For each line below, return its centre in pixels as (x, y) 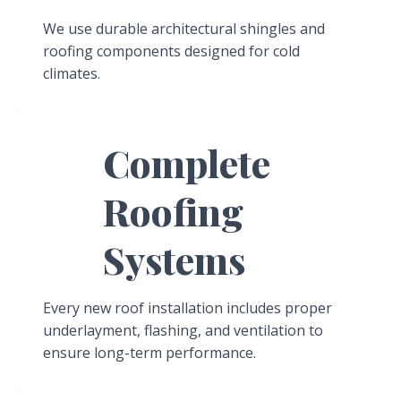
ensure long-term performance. (149, 352)
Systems (174, 259)
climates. (71, 73)
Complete (186, 162)
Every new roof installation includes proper (187, 307)
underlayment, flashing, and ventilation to (183, 330)
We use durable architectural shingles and (183, 28)
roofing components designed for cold (171, 51)
